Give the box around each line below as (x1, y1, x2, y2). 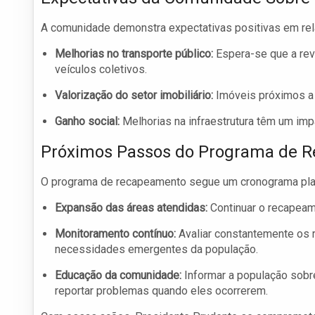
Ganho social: (55, 115, 120, 129)
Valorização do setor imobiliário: (55, 89, 213, 103)
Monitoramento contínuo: (55, 227, 176, 241)
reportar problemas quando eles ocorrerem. (55, 284, 268, 298)
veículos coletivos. (55, 63, 147, 77)
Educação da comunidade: (55, 269, 181, 283)
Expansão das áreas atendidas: (55, 201, 207, 215)
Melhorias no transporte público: (55, 47, 213, 61)
